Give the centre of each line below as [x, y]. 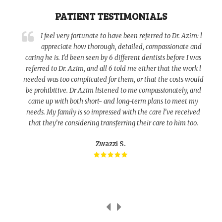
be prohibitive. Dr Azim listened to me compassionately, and [113, 90]
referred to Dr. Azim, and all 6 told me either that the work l [113, 68]
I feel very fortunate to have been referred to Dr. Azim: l [121, 36]
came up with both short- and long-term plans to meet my [113, 101]
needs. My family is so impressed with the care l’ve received [113, 112]
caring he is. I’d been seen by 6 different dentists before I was [113, 57]
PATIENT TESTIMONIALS [111, 16]
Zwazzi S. [111, 144]
